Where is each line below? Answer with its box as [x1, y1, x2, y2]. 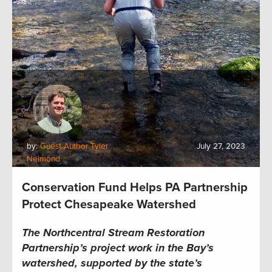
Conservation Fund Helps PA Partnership [22, 180, 248, 195]
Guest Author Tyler [40, 141, 108, 151]
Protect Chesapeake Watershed [22, 197, 196, 212]
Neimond [27, 154, 60, 164]
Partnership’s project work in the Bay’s [22, 240, 214, 254]
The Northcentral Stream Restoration [22, 225, 205, 239]
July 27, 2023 [197, 141, 245, 151]
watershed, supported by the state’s [22, 256, 202, 270]
